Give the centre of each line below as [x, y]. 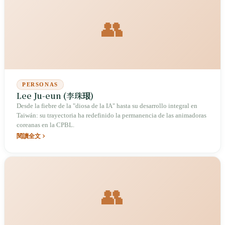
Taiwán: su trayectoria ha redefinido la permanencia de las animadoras [111, 115]
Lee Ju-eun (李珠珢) [55, 95]
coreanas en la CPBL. [45, 125]
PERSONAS [40, 85]
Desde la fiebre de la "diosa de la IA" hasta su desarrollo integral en [107, 106]
